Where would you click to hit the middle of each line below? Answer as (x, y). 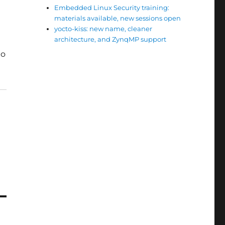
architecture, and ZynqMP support (110, 39)
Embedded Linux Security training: (112, 8)
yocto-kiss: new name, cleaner (103, 29)
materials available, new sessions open (118, 18)
